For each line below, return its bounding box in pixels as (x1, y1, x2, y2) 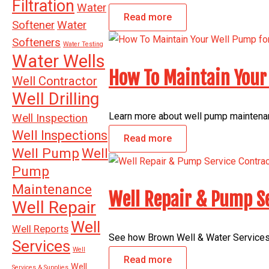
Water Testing (63, 40, 103, 49)
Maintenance (12, 181, 92, 198)
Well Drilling (12, 89, 99, 109)
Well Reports (12, 223, 68, 235)
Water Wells (12, 51, 105, 72)
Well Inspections (12, 128, 107, 144)
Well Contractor (12, 74, 97, 89)
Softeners (12, 36, 61, 50)
